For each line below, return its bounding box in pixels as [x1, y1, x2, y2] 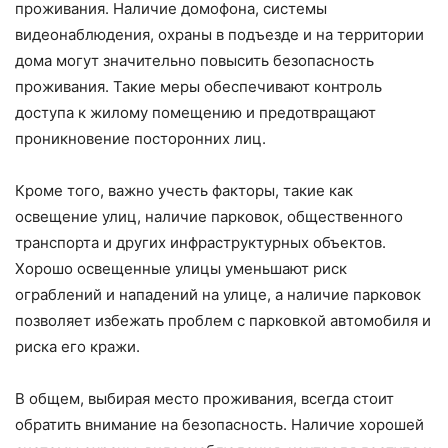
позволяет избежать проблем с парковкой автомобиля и [15, 311, 431, 331]
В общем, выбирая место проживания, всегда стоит [15, 389, 394, 409]
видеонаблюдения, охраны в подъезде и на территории [15, 25, 424, 45]
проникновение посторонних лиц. [15, 129, 266, 149]
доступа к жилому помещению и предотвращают [15, 103, 376, 123]
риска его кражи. [15, 337, 140, 357]
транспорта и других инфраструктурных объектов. [15, 233, 386, 253]
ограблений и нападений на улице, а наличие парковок [15, 285, 421, 305]
